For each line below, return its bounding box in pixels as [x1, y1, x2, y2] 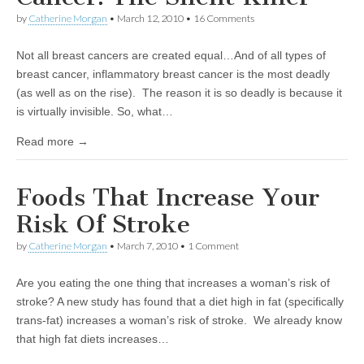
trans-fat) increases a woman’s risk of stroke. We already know [16, 314, 342, 327]
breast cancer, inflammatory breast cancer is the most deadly [16, 67, 330, 80]
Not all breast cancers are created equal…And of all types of [16, 49, 326, 62]
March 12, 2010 [117, 12, 184, 24]
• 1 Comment [178, 240, 239, 252]
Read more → [16, 135, 89, 148]
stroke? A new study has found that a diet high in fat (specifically [16, 295, 344, 308]
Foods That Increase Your [16, 183, 319, 212]
